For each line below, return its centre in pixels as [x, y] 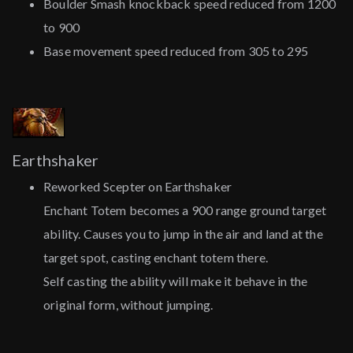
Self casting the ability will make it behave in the [176, 281]
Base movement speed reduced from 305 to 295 [176, 51]
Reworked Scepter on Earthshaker [138, 187]
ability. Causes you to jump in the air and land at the [183, 234]
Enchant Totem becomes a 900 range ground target [185, 210]
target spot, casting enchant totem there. [156, 258]
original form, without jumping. [128, 305]
